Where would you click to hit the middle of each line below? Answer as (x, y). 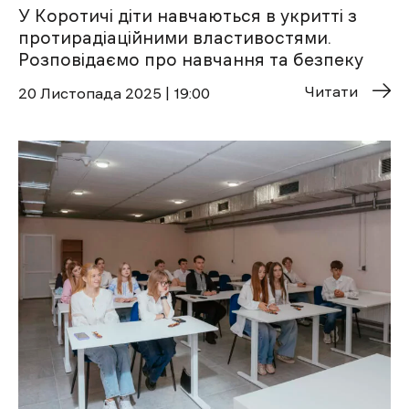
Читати (331, 91)
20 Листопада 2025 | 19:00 (114, 93)
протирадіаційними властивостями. (175, 37)
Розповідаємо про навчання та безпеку (191, 59)
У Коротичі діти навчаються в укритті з (188, 16)
